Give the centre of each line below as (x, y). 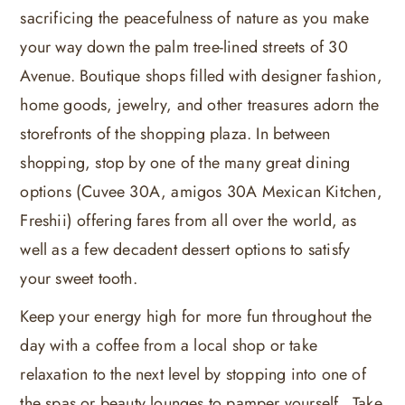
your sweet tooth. (79, 278)
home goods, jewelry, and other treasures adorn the (200, 104)
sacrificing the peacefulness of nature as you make (195, 18)
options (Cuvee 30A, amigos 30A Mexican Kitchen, (201, 191)
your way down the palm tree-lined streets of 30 (184, 47)
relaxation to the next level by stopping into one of (193, 374)
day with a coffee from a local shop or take (169, 345)
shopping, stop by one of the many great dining (185, 162)
